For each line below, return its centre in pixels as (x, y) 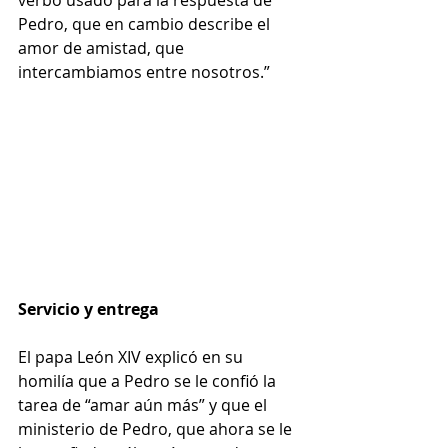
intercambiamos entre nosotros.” (144, 71)
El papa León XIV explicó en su (132, 357)
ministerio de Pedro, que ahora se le (157, 429)
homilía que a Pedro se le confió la (149, 381)
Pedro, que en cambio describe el (146, 23)
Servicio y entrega (88, 309)
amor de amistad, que (103, 47)
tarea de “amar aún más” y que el (144, 405)
